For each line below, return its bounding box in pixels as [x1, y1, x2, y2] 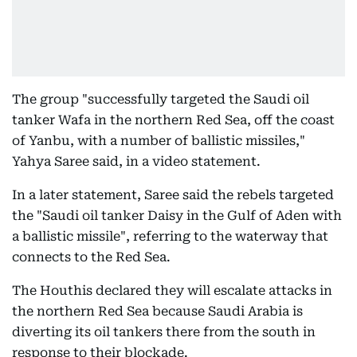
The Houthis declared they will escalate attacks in [12, 283, 332, 298]
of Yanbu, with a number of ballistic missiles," [12, 133, 305, 148]
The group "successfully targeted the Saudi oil [12, 92, 309, 107]
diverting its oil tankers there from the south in [12, 324, 316, 339]
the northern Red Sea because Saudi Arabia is [12, 304, 303, 319]
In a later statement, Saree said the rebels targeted [12, 187, 334, 202]
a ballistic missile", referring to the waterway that [12, 229, 328, 244]
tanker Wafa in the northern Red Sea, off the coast [12, 112, 335, 127]
